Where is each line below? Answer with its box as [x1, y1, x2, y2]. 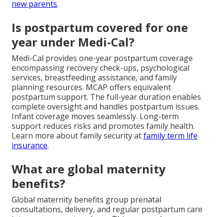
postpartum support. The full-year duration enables [12, 92, 201, 103]
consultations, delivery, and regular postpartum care [12, 204, 202, 215]
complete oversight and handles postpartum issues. [12, 101, 200, 112]
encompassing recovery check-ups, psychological [12, 62, 189, 74]
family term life [143, 130, 198, 141]
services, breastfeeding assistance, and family [12, 72, 177, 83]
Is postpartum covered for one [12, 19, 188, 36]
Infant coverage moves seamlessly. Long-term [12, 111, 179, 122]
